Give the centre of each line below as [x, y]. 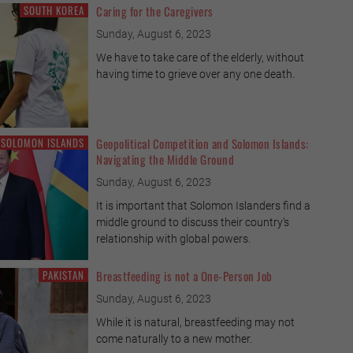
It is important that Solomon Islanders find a [203, 205]
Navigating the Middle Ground [165, 159]
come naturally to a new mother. [174, 338]
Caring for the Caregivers [155, 11]
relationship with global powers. [173, 238]
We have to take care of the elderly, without [200, 57]
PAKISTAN [63, 275]
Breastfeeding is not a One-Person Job [184, 275]
